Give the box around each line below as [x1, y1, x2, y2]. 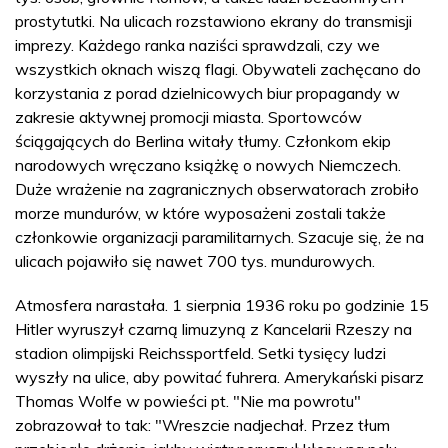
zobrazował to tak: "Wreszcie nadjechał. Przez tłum [15, 414, 390, 435]
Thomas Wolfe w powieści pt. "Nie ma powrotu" [15, 390, 361, 411]
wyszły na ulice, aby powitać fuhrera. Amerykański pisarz [15, 366, 424, 387]
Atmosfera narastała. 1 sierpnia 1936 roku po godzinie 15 [15, 294, 429, 315]
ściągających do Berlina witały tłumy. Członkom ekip [15, 130, 391, 151]
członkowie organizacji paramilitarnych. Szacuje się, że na [15, 226, 424, 247]
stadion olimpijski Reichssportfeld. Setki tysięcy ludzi [15, 342, 386, 363]
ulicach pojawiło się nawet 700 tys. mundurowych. [15, 250, 375, 271]
